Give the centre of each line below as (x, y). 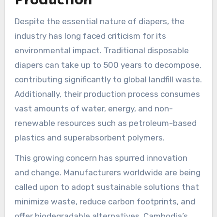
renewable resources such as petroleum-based (105, 123)
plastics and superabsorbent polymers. (89, 137)
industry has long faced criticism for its (90, 36)
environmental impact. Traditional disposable (101, 50)
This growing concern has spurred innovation (101, 158)
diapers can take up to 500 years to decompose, (108, 65)
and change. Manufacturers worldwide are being (107, 173)
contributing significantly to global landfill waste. (108, 79)
